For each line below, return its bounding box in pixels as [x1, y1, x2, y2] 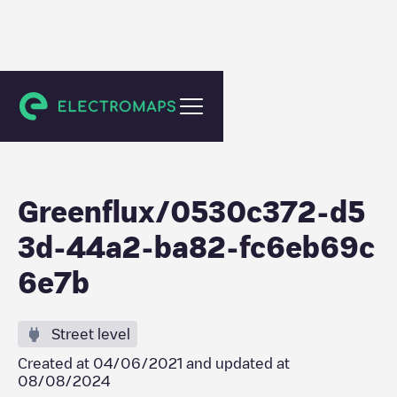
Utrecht [35, 95, 79, 107]
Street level [51, 327, 130, 341]
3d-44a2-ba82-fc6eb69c [18, 232, 375, 261]
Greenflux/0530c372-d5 [18, 197, 365, 225]
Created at [18, 356, 93, 370]
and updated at [183, 356, 290, 370]
